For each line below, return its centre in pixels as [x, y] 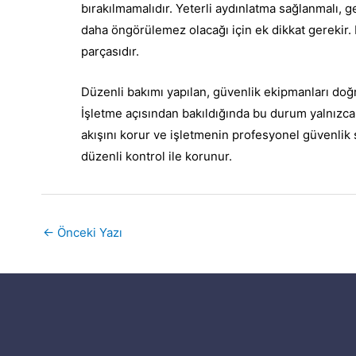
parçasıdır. [110, 51]
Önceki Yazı [88, 232]
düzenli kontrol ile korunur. [157, 156]
